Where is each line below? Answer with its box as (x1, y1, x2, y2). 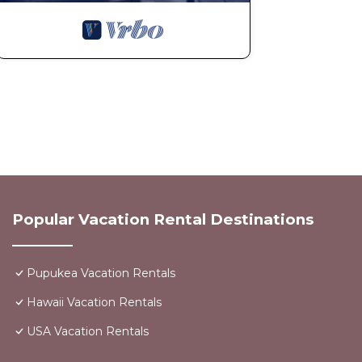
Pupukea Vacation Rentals (27, 266, 175, 281)
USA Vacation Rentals (27, 324, 149, 339)
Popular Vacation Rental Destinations (12, 210, 314, 229)
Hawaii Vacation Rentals (27, 295, 162, 310)
